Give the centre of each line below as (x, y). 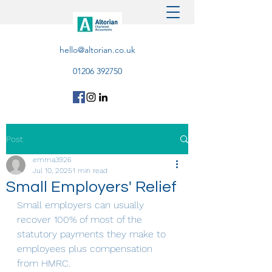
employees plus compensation (86, 249)
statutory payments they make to (93, 234)
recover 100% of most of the (81, 219)
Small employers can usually (82, 205)
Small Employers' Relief (91, 187)
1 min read (90, 171)
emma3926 (52, 160)
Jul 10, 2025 (53, 171)
